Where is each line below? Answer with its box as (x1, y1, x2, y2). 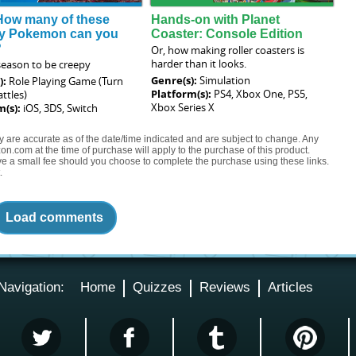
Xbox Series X (151, 99, 215, 114)
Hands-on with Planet (151, 12, 281, 26)
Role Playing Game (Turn (9, 73, 124, 88)
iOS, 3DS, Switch (23, 100, 99, 115)
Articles (268, 279, 314, 295)
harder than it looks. (151, 56, 247, 71)
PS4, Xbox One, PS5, (214, 86, 308, 101)
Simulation (199, 72, 251, 87)
